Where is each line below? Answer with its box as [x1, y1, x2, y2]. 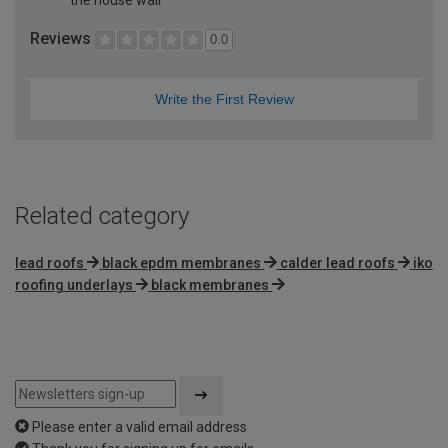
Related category [15, 201, 189, 230]
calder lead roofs [279, 254, 395, 271]
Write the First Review [154, 90, 294, 107]
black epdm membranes [102, 254, 262, 271]
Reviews [30, 28, 95, 48]
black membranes [151, 276, 270, 293]
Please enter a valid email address [32, 418, 247, 435]
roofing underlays [15, 276, 133, 293]
